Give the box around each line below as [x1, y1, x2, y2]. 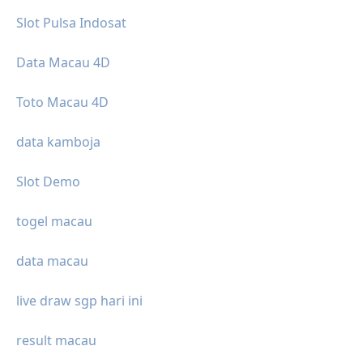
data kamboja [16, 133, 100, 152]
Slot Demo [16, 173, 80, 191]
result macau [16, 331, 96, 350]
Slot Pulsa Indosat [16, 14, 126, 32]
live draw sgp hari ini [16, 292, 143, 310]
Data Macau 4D [16, 53, 110, 72]
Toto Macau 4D [16, 93, 109, 112]
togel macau [16, 212, 92, 231]
